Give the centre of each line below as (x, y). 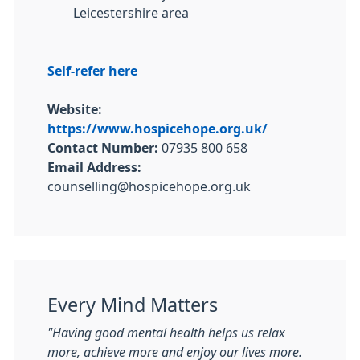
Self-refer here (92, 71)
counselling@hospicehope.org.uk (149, 186)
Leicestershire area (131, 13)
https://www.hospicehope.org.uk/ (157, 129)
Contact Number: (103, 148)
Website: (75, 109)
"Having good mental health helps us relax (166, 333)
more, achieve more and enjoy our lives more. (175, 352)
